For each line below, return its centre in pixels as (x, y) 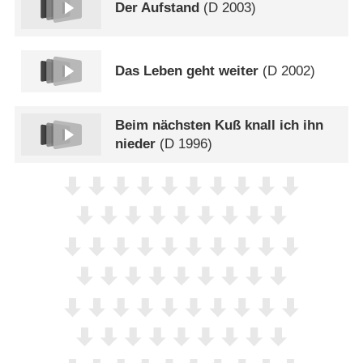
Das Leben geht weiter (187, 71)
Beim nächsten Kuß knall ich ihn (220, 126)
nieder (136, 144)
